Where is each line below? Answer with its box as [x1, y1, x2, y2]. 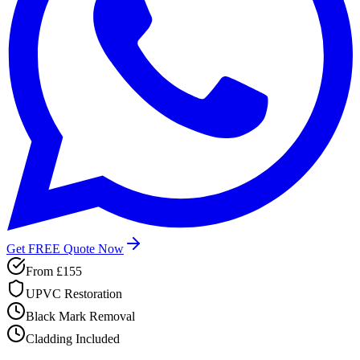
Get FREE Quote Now [6, 241, 124, 256]
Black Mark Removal [26, 309, 135, 323]
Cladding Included [26, 331, 120, 346]
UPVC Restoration [26, 286, 122, 301]
